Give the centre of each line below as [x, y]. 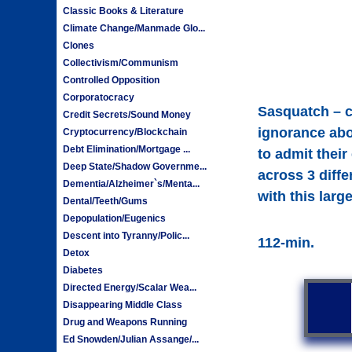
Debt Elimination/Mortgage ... [127, 149]
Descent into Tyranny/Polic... [126, 235]
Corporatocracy [99, 97]
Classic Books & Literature [124, 11]
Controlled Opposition [112, 80]
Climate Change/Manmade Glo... [134, 28]
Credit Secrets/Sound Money [127, 114]
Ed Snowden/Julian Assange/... [131, 339]
